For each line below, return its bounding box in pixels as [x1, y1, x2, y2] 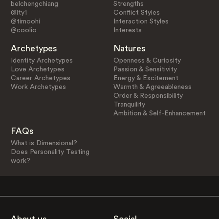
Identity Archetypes [10, 57, 73, 64]
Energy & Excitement [113, 74, 179, 82]
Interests [113, 26, 142, 34]
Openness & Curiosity [113, 57, 181, 64]
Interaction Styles [113, 18, 169, 25]
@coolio [10, 26, 37, 34]
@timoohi [10, 18, 40, 25]
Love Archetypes [10, 66, 65, 73]
